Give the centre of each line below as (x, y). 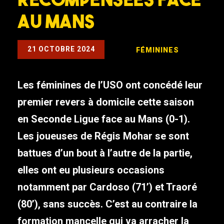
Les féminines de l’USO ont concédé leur (110, 85)
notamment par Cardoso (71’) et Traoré (107, 187)
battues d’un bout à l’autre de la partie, (105, 153)
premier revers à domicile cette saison (106, 102)
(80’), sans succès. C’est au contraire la (107, 204)
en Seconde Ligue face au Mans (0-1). (104, 119)
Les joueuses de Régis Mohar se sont (103, 136)
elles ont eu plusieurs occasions (91, 170)
